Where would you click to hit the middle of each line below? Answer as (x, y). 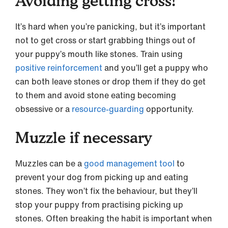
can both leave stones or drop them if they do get (110, 81)
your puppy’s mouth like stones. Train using (99, 54)
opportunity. (169, 109)
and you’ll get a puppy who (155, 67)
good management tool (129, 163)
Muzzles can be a (50, 163)
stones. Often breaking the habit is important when (114, 218)
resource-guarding (108, 109)
